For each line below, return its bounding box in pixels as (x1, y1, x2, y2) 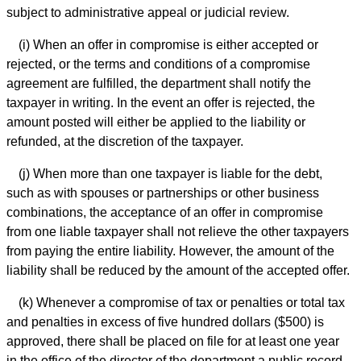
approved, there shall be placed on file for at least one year (6, 334, 339, 349)
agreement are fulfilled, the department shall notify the (6, 77, 311, 91)
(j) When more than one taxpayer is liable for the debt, (19, 167, 322, 181)
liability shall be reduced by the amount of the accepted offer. (6, 263, 350, 278)
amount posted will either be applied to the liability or (6, 115, 305, 130)
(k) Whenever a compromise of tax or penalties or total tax (19, 296, 345, 310)
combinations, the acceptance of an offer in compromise (6, 205, 323, 220)
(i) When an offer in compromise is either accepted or (19, 38, 318, 52)
